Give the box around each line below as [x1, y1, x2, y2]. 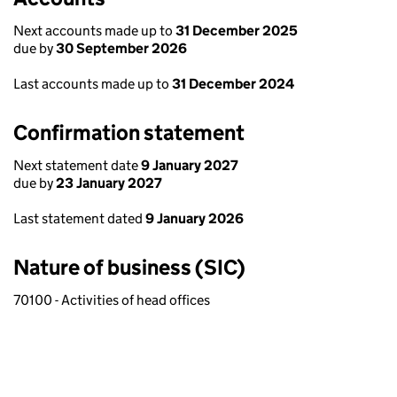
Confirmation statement [13, 120, 245, 145]
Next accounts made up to [13, 22, 175, 39]
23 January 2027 [56, 175, 162, 191]
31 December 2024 [172, 75, 294, 92]
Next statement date [13, 157, 141, 174]
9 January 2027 [141, 157, 238, 174]
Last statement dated [13, 210, 145, 227]
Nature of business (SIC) [13, 254, 245, 280]
